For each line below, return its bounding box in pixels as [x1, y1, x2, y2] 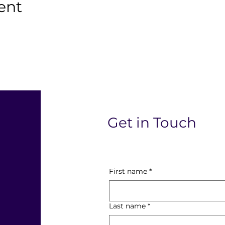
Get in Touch [107, 114, 196, 131]
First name [108, 167, 147, 176]
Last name [108, 201, 146, 210]
